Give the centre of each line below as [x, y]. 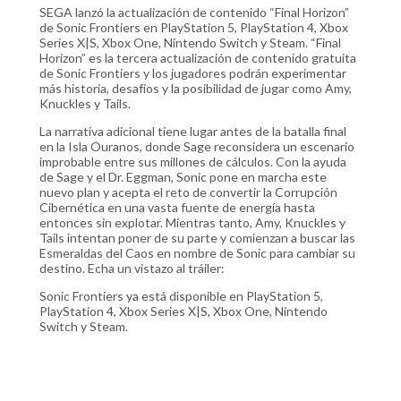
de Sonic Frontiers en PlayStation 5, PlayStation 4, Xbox [194, 27]
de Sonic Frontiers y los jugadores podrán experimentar [193, 73]
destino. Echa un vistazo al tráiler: [132, 268]
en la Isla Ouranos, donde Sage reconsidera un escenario [197, 146]
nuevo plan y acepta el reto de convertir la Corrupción [188, 192]
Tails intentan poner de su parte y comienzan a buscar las [197, 238]
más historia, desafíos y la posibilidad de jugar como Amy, [196, 88]
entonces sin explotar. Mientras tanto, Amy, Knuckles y [192, 222]
